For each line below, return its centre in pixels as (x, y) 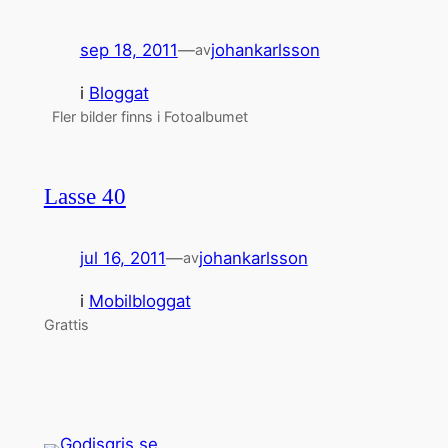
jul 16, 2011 (122, 258)
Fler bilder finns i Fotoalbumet (145, 116)
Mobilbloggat (139, 301)
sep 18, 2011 (128, 49)
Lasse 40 (84, 196)
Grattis (66, 325)
